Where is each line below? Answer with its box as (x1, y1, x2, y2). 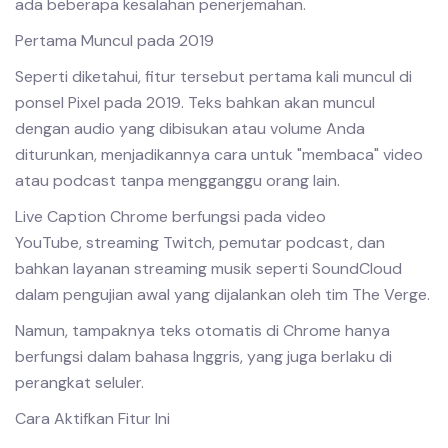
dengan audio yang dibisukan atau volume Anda (15, 118, 365, 139)
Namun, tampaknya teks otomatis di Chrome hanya (15, 320, 390, 341)
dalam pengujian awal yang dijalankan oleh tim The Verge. (15, 284, 430, 305)
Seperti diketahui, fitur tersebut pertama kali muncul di (15, 66, 412, 87)
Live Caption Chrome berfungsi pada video (15, 206, 326, 227)
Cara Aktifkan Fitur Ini (15, 408, 170, 429)
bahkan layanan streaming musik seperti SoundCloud (15, 258, 402, 279)
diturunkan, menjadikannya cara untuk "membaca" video (15, 144, 423, 165)
